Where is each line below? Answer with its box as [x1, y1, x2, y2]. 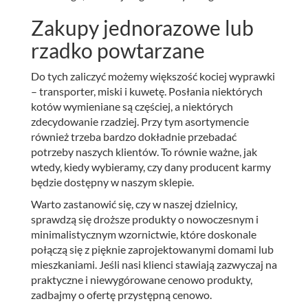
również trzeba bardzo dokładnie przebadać [31, 129, 236, 143]
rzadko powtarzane [31, 37, 205, 63]
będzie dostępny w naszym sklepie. [31, 175, 194, 188]
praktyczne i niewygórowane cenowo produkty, [31, 272, 252, 286]
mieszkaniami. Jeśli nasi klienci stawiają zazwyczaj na [31, 257, 277, 271]
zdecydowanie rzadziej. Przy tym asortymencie [31, 114, 249, 128]
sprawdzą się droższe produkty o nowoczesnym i [31, 212, 258, 225]
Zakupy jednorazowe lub [31, 14, 254, 40]
